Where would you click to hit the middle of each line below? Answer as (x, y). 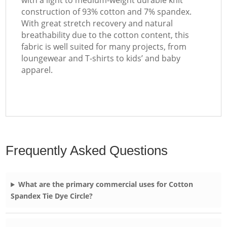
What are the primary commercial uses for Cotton (106, 184)
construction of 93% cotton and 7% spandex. (107, 12)
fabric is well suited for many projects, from (104, 47)
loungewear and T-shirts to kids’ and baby (101, 59)
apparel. (37, 70)
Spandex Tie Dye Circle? (52, 196)
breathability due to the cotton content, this (105, 35)
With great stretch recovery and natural (97, 24)
